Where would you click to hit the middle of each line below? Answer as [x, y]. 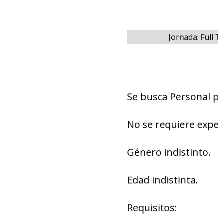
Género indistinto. [169, 152]
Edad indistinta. [162, 180]
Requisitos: [152, 208]
